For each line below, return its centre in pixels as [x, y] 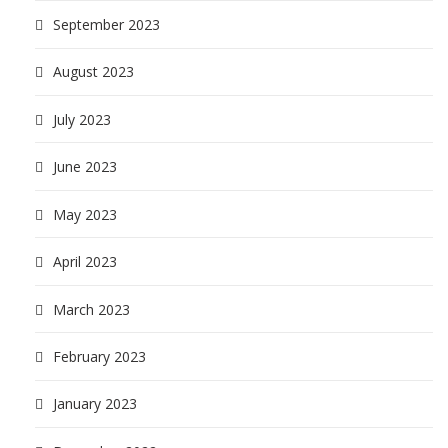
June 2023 [85, 167]
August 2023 [93, 72]
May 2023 [85, 214]
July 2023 [82, 119]
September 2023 [106, 24]
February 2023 [99, 356]
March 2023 [91, 309]
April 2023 [85, 262]
